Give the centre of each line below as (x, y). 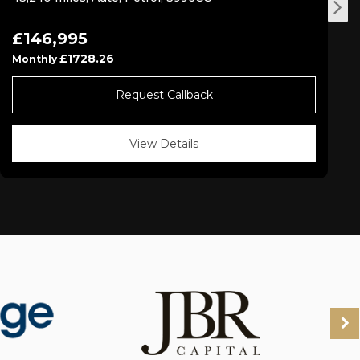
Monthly (36, 59)
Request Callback (164, 95)
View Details (164, 144)
